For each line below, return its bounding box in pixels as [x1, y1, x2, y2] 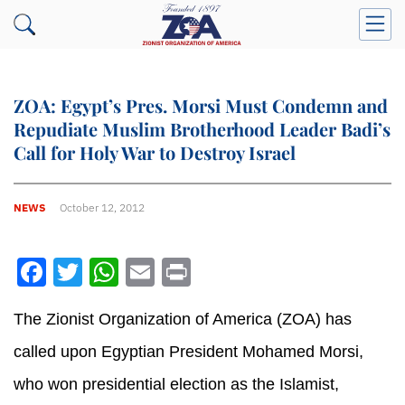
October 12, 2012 [60, 200, 145, 214]
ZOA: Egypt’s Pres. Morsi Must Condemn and [14, 93, 388, 118]
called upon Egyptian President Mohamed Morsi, [14, 343, 363, 361]
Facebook [46, 253, 173, 291]
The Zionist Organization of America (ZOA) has [14, 310, 352, 328]
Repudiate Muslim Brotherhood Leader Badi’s [14, 117, 391, 141]
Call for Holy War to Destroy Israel [14, 140, 296, 165]
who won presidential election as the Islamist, [14, 375, 339, 393]
